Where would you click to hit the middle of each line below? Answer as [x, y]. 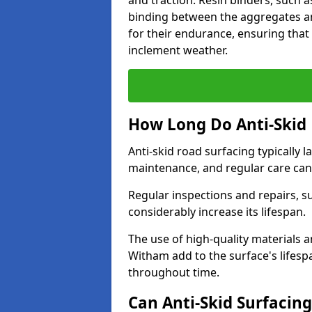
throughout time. [174, 272]
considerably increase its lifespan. [217, 212]
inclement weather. [178, 50]
